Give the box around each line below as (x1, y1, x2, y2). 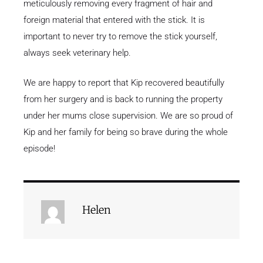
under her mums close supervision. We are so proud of (23, 110, 233, 121)
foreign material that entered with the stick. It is (23, 15, 205, 26)
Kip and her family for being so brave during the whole (23, 126, 228, 137)
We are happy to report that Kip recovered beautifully (23, 77, 224, 88)
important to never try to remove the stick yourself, (23, 31, 217, 42)
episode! (23, 143, 55, 154)
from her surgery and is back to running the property (23, 93, 222, 104)
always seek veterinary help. (23, 48, 131, 59)
